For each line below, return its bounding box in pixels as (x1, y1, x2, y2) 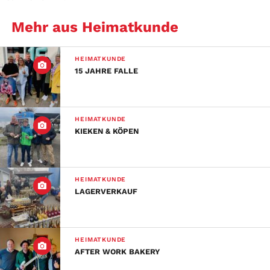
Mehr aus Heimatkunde (11, 19, 178, 36)
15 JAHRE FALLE (75, 66, 139, 76)
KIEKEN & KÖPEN (75, 127, 139, 136)
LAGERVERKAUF (75, 187, 138, 196)
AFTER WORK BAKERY (75, 247, 160, 257)
